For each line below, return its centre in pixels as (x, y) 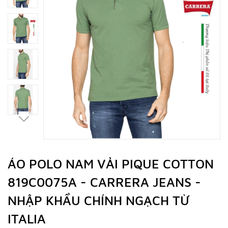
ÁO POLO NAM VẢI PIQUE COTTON (111, 164)
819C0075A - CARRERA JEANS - (104, 182)
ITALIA (27, 219)
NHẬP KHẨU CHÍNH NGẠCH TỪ (99, 200)
